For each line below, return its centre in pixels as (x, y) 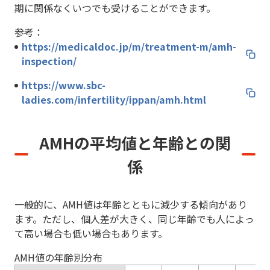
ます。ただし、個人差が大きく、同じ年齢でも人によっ (134, 219)
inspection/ (49, 61)
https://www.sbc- (64, 85)
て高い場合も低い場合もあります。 (91, 233)
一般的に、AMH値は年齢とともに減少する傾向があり (131, 204)
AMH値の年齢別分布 (58, 257)
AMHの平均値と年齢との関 (135, 143)
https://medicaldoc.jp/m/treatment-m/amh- (129, 46)
